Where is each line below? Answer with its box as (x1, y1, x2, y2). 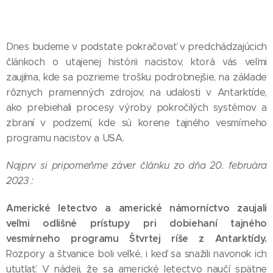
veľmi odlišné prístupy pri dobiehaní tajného (6, 217, 267, 230)
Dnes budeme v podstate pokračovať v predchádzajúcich (6, 41, 267, 52)
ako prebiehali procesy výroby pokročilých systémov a (6, 102, 267, 113)
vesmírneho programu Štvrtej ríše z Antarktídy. (6, 232, 267, 245)
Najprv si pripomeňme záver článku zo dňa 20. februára (6, 160, 267, 171)
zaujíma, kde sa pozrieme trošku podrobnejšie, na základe (6, 71, 267, 83)
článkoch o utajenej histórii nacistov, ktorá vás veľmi (6, 56, 267, 68)
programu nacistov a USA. (6, 132, 124, 144)
